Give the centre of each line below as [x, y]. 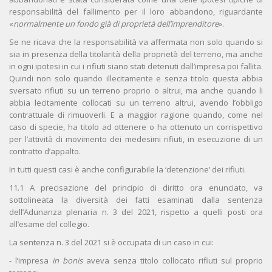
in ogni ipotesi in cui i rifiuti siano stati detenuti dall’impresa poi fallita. [136, 66]
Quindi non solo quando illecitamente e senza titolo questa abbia [136, 79]
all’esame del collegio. [49, 224]
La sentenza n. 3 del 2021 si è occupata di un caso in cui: [111, 243]
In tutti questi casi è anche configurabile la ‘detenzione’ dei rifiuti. [127, 170]
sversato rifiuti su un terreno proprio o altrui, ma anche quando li [136, 91]
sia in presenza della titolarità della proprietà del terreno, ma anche [136, 54]
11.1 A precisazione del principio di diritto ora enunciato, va [136, 188]
